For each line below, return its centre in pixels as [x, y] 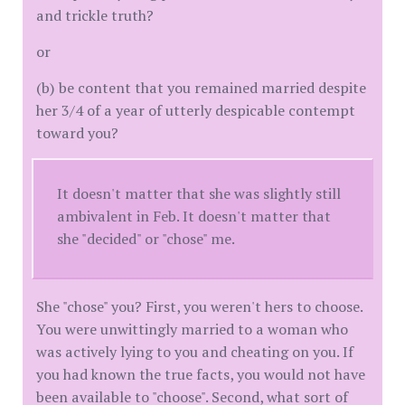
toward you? [77, 132]
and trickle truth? [95, 15]
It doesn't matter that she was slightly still [199, 193]
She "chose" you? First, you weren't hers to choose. [199, 306]
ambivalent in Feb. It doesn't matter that [194, 216]
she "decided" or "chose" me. [146, 238]
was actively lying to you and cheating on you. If [195, 351]
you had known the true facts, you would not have [201, 374]
